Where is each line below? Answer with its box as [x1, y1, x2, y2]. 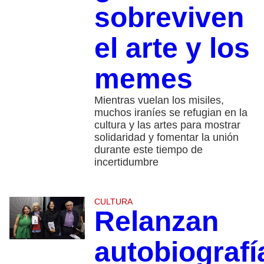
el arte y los [94, 32, 250, 64]
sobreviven [94, 2, 244, 34]
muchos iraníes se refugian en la [94, 107, 247, 119]
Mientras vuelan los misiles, [94, 94, 224, 107]
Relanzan [94, 206, 219, 237]
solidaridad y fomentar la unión [94, 131, 239, 144]
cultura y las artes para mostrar [94, 119, 240, 131]
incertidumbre [94, 156, 159, 169]
